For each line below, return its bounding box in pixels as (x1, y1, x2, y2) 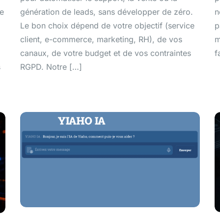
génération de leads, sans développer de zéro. (20, 6, 193, 17)
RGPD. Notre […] (20, 61, 82, 72)
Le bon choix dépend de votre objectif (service (20, 20, 194, 30)
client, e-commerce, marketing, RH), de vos (20, 34, 182, 44)
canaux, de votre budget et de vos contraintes (20, 48, 191, 58)
